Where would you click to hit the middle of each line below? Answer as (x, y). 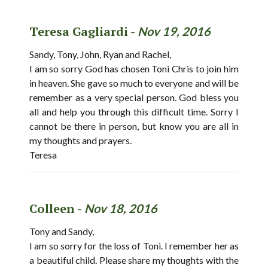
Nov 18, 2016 (121, 208)
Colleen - (57, 208)
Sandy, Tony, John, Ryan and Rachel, (100, 54)
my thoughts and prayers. (80, 140)
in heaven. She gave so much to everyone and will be (134, 83)
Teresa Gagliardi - (83, 31)
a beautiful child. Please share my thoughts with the (134, 260)
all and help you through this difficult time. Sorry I (134, 112)
